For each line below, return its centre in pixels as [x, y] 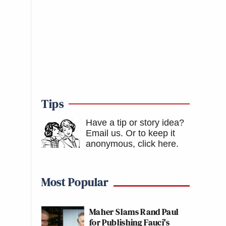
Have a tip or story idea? [135, 123]
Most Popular [75, 182]
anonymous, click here [131, 144]
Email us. [104, 133]
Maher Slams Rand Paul [134, 212]
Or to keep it [150, 133]
